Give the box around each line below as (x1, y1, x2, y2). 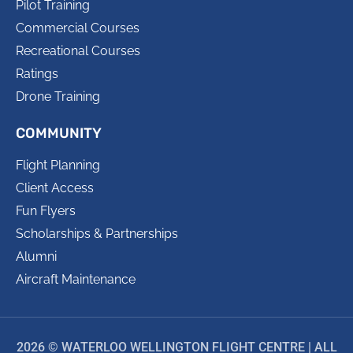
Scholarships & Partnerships (16, 226, 178, 242)
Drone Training (16, 89, 100, 105)
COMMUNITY (16, 124, 102, 143)
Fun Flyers (16, 203, 76, 219)
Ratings (16, 66, 58, 82)
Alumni (16, 249, 57, 265)
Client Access (16, 180, 94, 196)
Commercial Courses (16, 20, 139, 36)
